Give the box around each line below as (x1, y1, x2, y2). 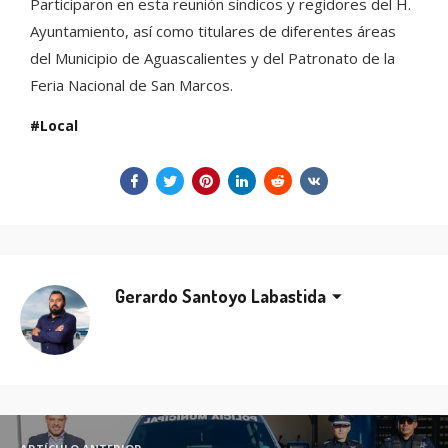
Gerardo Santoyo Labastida (115, 285, 326, 308)
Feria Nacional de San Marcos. (30, 74, 233, 95)
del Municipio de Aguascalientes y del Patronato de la (30, 47, 395, 68)
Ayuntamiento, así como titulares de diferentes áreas (30, 20, 396, 41)
